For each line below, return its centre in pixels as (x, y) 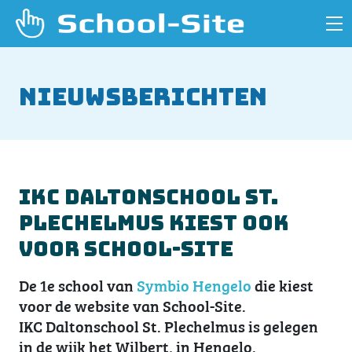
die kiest (282, 284)
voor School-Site (126, 249)
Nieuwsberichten (143, 97)
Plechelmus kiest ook (154, 223)
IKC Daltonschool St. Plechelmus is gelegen (169, 325)
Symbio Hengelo (194, 284)
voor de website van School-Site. (132, 305)
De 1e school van (78, 284)
